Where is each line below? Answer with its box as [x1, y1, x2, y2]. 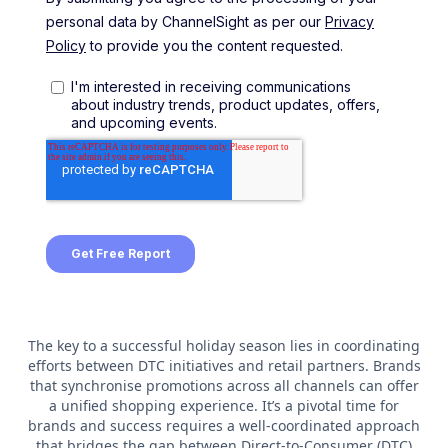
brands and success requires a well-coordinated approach [28, 415, 420, 435]
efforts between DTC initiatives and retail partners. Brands [27, 355, 421, 375]
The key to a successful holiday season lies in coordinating [28, 335, 420, 355]
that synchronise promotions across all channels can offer [29, 375, 419, 395]
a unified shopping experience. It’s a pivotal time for [49, 395, 399, 415]
